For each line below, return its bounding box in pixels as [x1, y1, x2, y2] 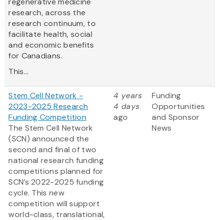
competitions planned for [8, 166, 104, 177]
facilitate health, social [8, 29, 92, 40]
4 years [113, 90, 142, 101]
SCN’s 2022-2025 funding [8, 177, 104, 188]
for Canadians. [8, 51, 62, 61]
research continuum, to [8, 18, 96, 29]
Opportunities [152, 101, 205, 112]
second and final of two [8, 144, 97, 155]
